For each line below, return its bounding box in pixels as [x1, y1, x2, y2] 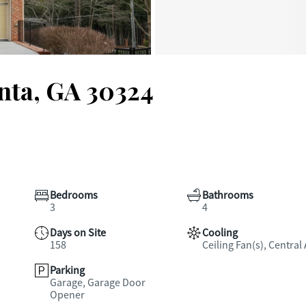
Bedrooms [50, 189, 98, 202]
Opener [50, 288, 85, 302]
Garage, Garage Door [50, 276, 145, 290]
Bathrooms [201, 189, 253, 202]
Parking [50, 264, 85, 277]
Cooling [201, 226, 238, 240]
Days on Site [50, 226, 106, 240]
